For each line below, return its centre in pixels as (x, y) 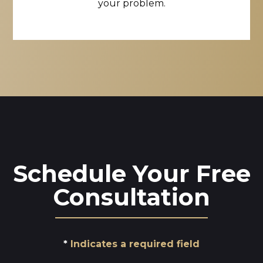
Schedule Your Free (131, 173)
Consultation (131, 197)
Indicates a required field (135, 244)
